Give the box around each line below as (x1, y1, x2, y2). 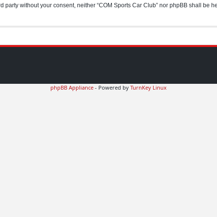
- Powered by (93, 84, 130, 91)
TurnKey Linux (130, 84, 167, 91)
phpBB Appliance (50, 84, 93, 91)
